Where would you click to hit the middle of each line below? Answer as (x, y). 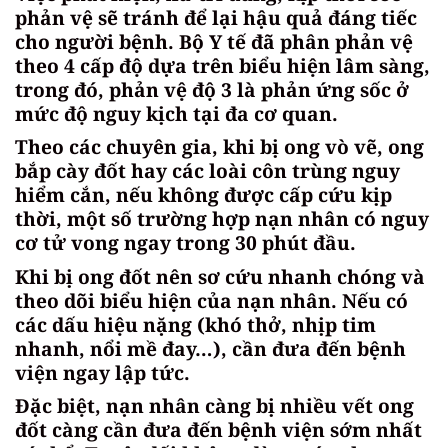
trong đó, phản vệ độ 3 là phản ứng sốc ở (212, 89)
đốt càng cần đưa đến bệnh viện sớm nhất (218, 430)
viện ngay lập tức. (102, 372)
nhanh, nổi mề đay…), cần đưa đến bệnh (210, 348)
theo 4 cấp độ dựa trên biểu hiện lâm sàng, (222, 65)
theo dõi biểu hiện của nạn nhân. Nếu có (211, 300)
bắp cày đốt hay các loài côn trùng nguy (207, 171)
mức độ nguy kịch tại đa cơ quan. (176, 113)
